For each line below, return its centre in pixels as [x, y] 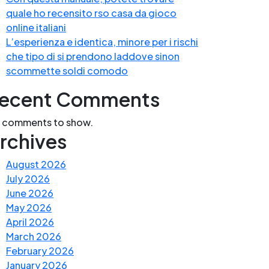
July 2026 [28, 178]
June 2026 [30, 193]
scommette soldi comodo [67, 70]
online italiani [36, 27]
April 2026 [30, 222]
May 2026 [29, 207]
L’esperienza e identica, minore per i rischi [102, 41]
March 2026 [34, 236]
